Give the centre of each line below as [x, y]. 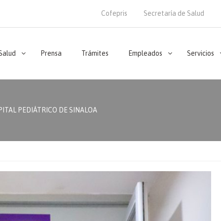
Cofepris [114, 13]
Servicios [201, 53]
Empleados [145, 53]
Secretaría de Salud [174, 13]
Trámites [95, 53]
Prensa [51, 53]
